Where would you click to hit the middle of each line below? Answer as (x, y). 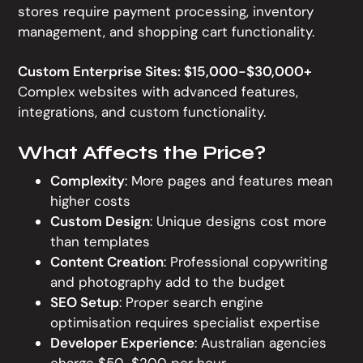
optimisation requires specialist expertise (186, 323)
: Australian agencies (261, 343)
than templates (100, 242)
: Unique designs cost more (239, 222)
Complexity (88, 181)
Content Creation (107, 262)
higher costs (91, 201)
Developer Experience (123, 343)
